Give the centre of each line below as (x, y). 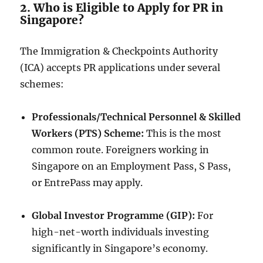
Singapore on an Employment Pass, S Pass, (131, 166)
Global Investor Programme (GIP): (114, 215)
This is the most (183, 133)
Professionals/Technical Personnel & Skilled (136, 117)
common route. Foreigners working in (121, 150)
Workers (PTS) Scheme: (88, 133)
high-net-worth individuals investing (121, 232)
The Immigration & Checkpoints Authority (119, 51)
